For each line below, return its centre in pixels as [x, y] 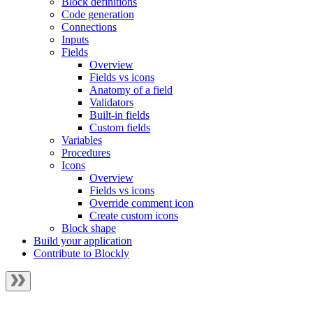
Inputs [75, 39]
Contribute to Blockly [81, 253]
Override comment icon [141, 203]
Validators [111, 102]
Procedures [86, 153]
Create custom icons [134, 216]
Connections [89, 27]
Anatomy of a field [131, 90]
